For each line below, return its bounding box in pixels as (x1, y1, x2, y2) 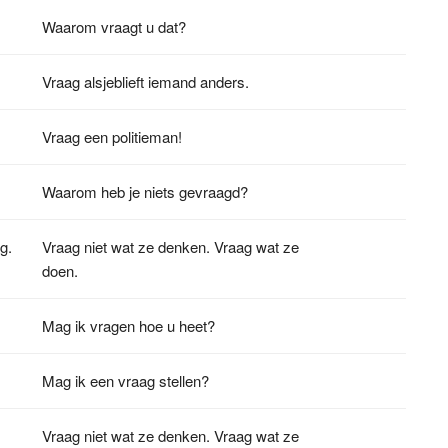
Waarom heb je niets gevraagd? (42, 180, 249, 202)
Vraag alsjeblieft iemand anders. (42, 70, 250, 92)
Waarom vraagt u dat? (42, 15, 187, 37)
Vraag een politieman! (42, 125, 183, 147)
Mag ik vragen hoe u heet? (42, 314, 216, 336)
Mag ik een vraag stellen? (42, 369, 210, 391)
